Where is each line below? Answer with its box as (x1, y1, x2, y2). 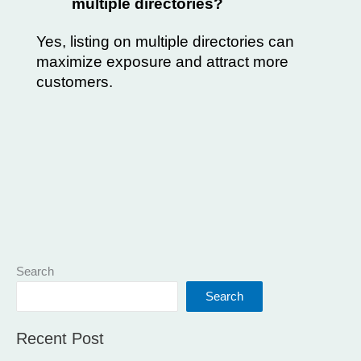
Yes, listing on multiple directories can (36, 32, 294, 50)
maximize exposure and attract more (36, 52, 288, 70)
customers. (36, 73, 113, 90)
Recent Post (16, 329, 104, 347)
